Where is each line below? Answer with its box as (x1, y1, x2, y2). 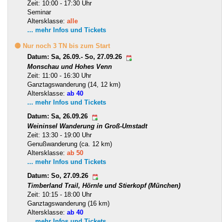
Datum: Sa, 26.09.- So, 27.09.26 (27, 53, 124, 61)
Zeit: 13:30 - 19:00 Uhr (27, 131, 92, 139)
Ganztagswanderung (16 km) (27, 199, 110, 207)
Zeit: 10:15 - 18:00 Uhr (27, 190, 92, 198)
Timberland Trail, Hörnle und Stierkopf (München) (27, 181, 180, 189)
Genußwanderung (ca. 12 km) (27, 140, 112, 148)
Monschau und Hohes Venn (27, 62, 112, 70)
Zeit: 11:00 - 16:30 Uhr (27, 71, 91, 79)
